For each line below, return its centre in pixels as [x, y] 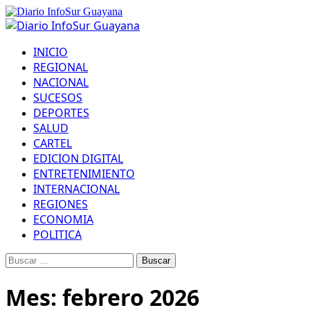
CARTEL [53, 143]
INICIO [51, 52]
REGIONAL [61, 67]
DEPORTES [61, 113]
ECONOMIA [63, 219]
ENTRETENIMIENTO [84, 174]
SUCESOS [58, 98]
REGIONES [61, 204]
